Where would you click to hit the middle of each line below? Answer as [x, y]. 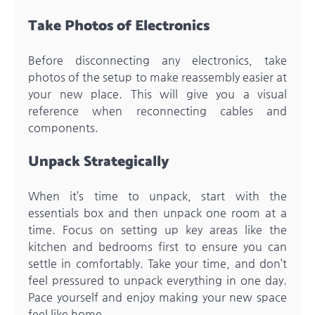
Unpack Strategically [99, 161]
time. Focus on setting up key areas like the [157, 229]
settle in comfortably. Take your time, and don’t [157, 263]
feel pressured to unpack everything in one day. [157, 280]
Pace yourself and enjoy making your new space [157, 297]
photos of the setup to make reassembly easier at [157, 77]
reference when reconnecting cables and [157, 111]
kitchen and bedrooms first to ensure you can [157, 246]
